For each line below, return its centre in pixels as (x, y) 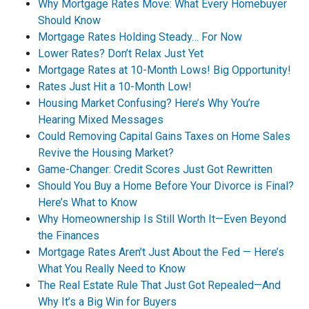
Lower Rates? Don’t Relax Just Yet (121, 53)
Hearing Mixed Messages (101, 119)
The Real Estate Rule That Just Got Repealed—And (159, 285)
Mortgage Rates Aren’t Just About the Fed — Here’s (161, 252)
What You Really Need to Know (112, 268)
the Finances (69, 235)
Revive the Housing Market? (106, 152)
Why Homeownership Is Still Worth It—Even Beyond (162, 219)
